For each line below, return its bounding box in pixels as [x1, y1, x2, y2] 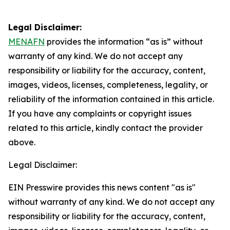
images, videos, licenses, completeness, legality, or [8, 80, 208, 90]
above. [8, 137, 35, 147]
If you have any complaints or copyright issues [8, 108, 191, 119]
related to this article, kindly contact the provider [8, 123, 203, 133]
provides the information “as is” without [45, 36, 203, 47]
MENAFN [8, 36, 45, 47]
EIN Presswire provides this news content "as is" [8, 182, 196, 193]
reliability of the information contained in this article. [8, 94, 214, 104]
